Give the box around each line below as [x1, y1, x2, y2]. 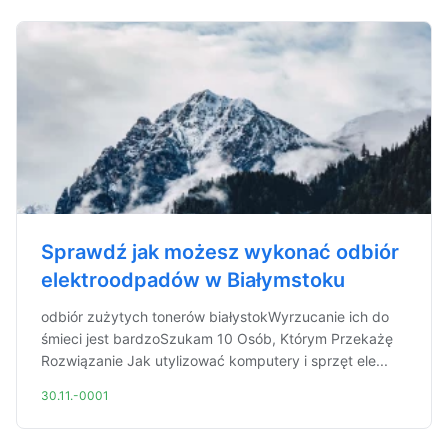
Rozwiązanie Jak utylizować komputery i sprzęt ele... [41, 352, 388, 369]
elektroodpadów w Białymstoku [41, 268, 345, 292]
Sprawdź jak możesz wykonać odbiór [41, 240, 399, 264]
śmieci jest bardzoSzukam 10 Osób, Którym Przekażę [41, 330, 393, 347]
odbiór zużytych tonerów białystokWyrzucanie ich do [41, 308, 389, 325]
